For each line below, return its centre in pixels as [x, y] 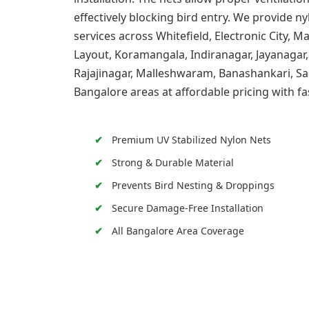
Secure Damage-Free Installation [187, 208]
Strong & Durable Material [172, 163]
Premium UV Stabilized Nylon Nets [191, 140]
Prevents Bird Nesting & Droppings [193, 186]
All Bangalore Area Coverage [178, 231]
